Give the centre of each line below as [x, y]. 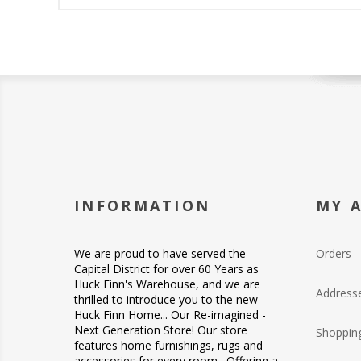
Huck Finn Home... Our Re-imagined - [170, 314]
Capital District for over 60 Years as [166, 268]
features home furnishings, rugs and [168, 345]
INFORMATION [143, 205]
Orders [334, 253]
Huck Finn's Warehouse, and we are [167, 284]
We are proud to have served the [160, 253]
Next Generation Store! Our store [161, 330]
